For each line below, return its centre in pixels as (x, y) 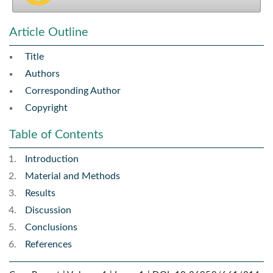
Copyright (46, 108)
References (48, 245)
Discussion (48, 211)
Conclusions (51, 228)
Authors (42, 74)
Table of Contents (56, 135)
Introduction (52, 159)
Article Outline (49, 33)
